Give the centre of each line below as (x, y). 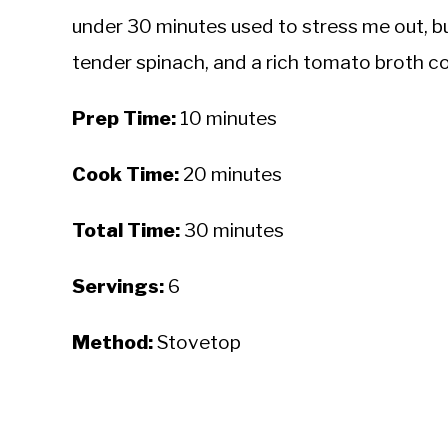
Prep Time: (124, 118)
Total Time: (126, 230)
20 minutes (230, 174)
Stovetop (197, 342)
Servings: (118, 286)
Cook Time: (125, 174)
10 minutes (226, 118)
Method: (112, 342)
